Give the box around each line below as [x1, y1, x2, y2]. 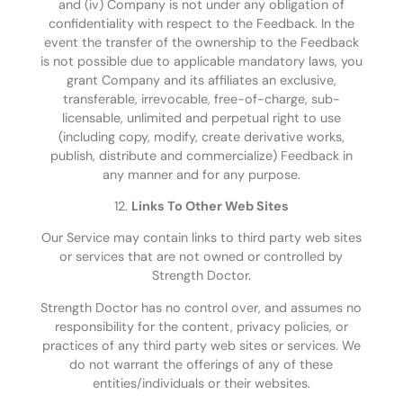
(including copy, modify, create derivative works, [58, 128, 345, 145]
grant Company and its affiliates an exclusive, [66, 71, 336, 88]
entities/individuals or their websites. [92, 374, 310, 391]
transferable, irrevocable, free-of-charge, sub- [62, 90, 340, 107]
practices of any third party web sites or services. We [41, 336, 361, 354]
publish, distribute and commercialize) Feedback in [49, 147, 353, 164]
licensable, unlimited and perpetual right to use [61, 109, 341, 126]
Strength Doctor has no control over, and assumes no [40, 299, 363, 316]
